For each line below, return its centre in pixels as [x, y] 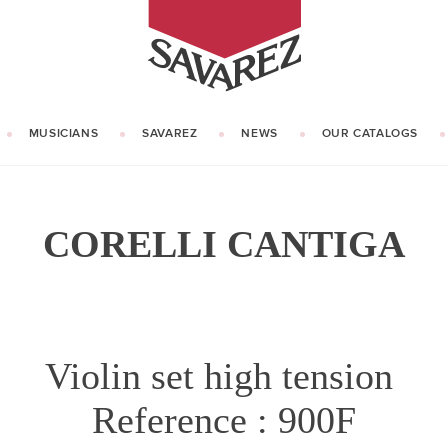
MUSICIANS [63, 133]
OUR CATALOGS [370, 133]
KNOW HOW [301, 194]
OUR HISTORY [153, 194]
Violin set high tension [224, 376]
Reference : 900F [224, 420]
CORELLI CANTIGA [224, 244]
